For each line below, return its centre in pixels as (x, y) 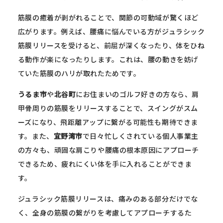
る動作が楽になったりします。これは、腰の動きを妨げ (108, 59)
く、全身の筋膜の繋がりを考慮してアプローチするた (105, 212)
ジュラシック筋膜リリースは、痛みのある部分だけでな (108, 198)
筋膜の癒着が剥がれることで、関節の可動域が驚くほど (108, 17)
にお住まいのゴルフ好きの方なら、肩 (137, 94)
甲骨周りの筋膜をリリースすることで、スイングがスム (108, 108)
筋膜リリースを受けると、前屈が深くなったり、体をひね (111, 45)
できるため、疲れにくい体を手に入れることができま (105, 164)
